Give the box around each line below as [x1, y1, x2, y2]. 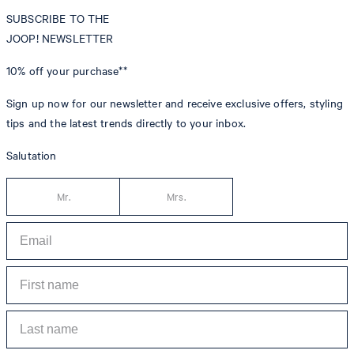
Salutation [6, 148, 57, 164]
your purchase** [43, 63, 127, 79]
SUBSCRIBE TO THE [6, 11, 110, 27]
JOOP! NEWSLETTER [6, 31, 114, 47]
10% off [6, 63, 44, 79]
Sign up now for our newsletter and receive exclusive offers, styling [6, 96, 343, 111]
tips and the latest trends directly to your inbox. [6, 115, 247, 131]
